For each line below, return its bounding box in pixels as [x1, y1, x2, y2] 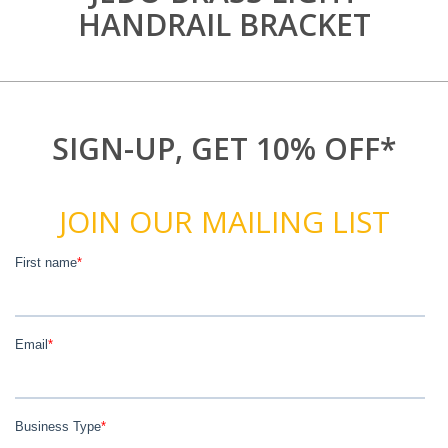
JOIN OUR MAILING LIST [58, 201, 390, 242]
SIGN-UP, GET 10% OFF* [52, 128, 396, 169]
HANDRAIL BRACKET [77, 4, 371, 45]
